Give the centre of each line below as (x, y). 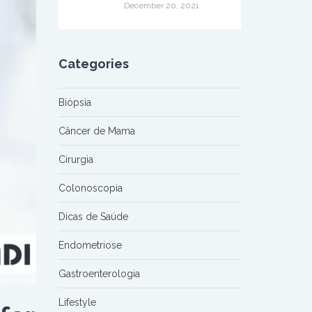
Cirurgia (76, 159)
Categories (93, 64)
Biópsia (75, 102)
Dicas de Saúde (93, 217)
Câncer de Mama (96, 131)
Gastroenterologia (99, 274)
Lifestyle (77, 302)
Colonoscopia (90, 188)
